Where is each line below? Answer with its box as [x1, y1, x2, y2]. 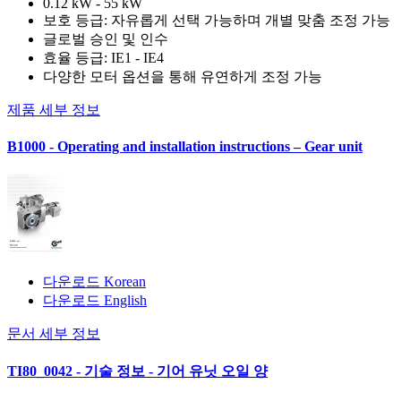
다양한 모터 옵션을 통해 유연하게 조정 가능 [43, 68, 322, 84]
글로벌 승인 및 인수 [43, 30, 168, 47]
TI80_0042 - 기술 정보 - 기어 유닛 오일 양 [7, 363, 268, 379]
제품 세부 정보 [7, 101, 100, 117]
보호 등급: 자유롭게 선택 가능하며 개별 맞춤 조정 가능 [43, 12, 390, 28]
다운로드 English [43, 292, 147, 308]
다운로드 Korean [43, 273, 146, 289]
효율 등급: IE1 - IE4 [43, 49, 164, 65]
